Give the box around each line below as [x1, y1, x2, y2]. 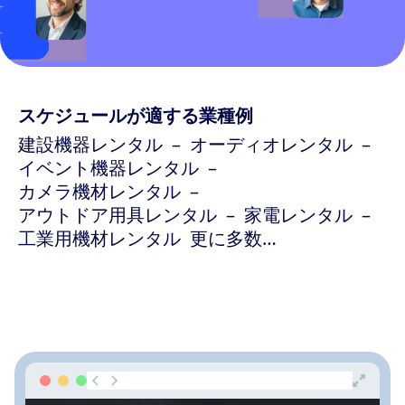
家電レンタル [244, 202, 353, 227]
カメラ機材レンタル [18, 178, 181, 203]
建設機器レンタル [18, 131, 163, 156]
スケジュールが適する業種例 [18, 102, 253, 127]
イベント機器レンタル [18, 155, 199, 180]
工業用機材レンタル [18, 225, 181, 250]
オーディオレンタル [190, 131, 353, 156]
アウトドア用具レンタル [18, 202, 217, 227]
